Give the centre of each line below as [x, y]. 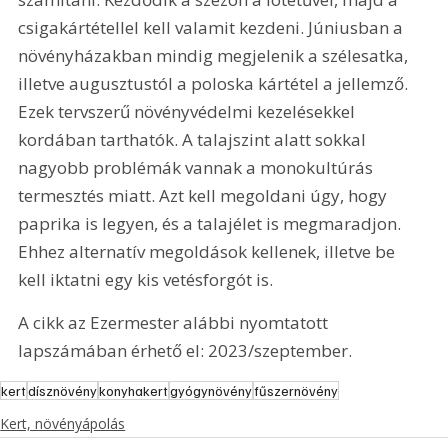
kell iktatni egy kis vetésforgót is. [146, 280]
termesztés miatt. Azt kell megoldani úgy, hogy [205, 196]
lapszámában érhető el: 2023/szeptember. [185, 351]
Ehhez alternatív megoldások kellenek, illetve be [209, 252]
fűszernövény [296, 390]
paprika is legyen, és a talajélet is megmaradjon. [212, 224]
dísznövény [63, 390]
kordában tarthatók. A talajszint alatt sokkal [194, 140]
